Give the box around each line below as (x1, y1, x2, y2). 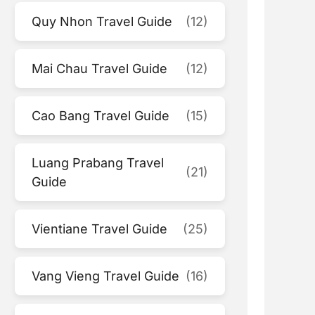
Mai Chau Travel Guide (32, 60, 168, 76)
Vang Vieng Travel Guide (32, 268, 180, 283)
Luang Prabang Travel (32, 155, 165, 170)
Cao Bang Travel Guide (32, 108, 170, 123)
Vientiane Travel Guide (32, 221, 168, 236)
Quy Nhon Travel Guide (32, 13, 173, 29)
